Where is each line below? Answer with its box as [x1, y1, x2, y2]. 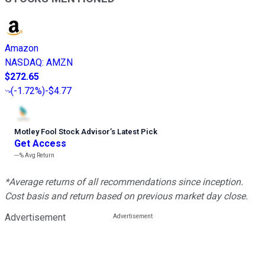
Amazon [5, 42, 38, 54]
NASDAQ [5, 56, 42, 68]
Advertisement [5, 211, 66, 223]
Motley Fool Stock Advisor [14, 127, 110, 136]
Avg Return [24, 151, 54, 159]
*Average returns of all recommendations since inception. [5, 176, 243, 188]
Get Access [14, 137, 66, 149]
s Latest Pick [111, 127, 157, 136]
